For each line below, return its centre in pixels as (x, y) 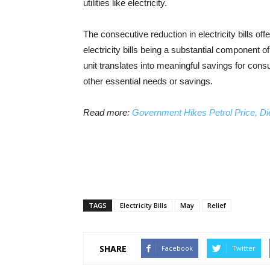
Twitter (244, 248)
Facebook (177, 248)
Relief (217, 205)
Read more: (108, 112)
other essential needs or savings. (148, 81)
